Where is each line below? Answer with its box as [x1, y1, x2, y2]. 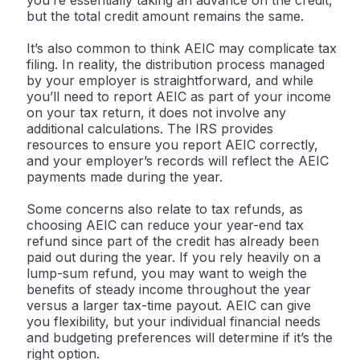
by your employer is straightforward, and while [27, 72, 313, 89]
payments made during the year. [27, 169, 223, 186]
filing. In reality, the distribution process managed [27, 56, 325, 73]
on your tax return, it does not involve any [27, 104, 286, 121]
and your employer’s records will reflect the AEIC [27, 153, 329, 170]
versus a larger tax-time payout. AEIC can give [27, 297, 311, 314]
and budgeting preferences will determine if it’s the [27, 329, 333, 346]
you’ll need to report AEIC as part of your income [27, 88, 331, 105]
